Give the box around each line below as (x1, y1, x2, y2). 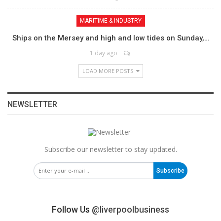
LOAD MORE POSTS (82, 67, 135, 75)
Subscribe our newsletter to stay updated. (44, 144, 177, 154)
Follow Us (52, 204, 92, 215)
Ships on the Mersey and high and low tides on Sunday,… (12, 34, 209, 43)
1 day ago (90, 49, 117, 58)
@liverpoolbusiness (92, 204, 169, 215)
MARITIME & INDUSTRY (79, 17, 142, 25)
